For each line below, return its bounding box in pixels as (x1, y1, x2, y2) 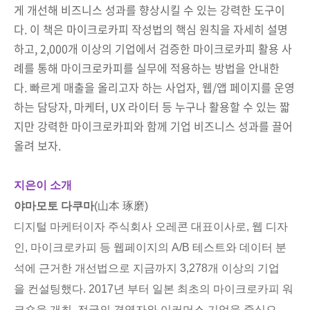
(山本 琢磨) (94, 199, 148, 212)
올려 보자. (14, 136, 61, 154)
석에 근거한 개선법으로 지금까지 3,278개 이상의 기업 (14, 262, 280, 274)
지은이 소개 (14, 179, 72, 191)
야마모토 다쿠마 (14, 199, 94, 212)
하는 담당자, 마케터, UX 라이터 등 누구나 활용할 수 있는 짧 (14, 98, 290, 115)
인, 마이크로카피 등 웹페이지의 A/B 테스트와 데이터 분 (14, 241, 286, 253)
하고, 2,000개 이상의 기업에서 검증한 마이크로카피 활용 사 (14, 39, 292, 57)
